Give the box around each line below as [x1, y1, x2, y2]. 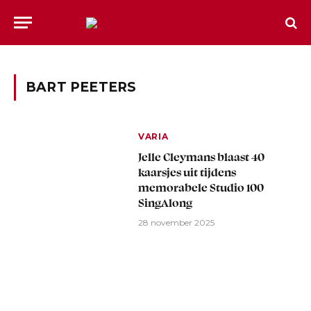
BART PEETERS [26, 79, 137, 95]
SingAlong [138, 196, 193, 210]
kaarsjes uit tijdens [138, 165, 237, 179]
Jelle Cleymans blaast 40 [138, 150, 265, 164]
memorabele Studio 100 [138, 180, 264, 194]
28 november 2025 [138, 217, 215, 228]
